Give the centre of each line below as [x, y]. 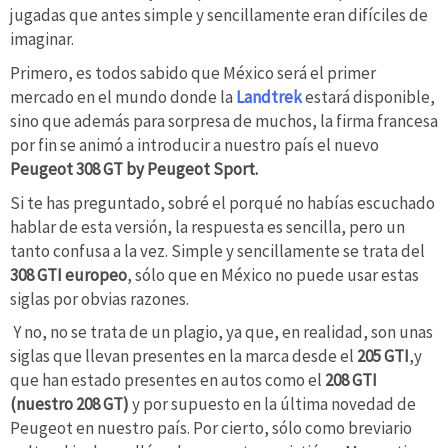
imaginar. [42, 39]
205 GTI [383, 356]
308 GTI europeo [68, 274]
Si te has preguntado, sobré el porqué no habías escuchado [222, 202]
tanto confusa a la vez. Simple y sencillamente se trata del [217, 250]
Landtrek [267, 96]
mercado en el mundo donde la [121, 96]
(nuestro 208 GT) [69, 404]
